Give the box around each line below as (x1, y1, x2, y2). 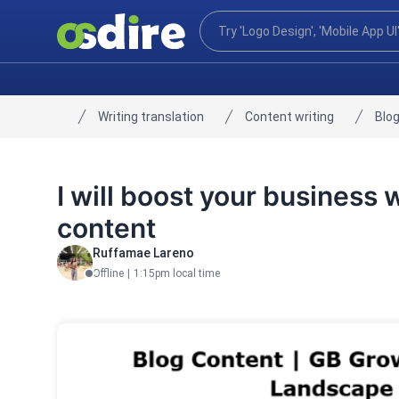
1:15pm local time (134, 267, 220, 280)
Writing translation (98, 110, 204, 124)
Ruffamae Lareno (93, 246, 194, 260)
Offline (93, 267, 124, 280)
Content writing (245, 110, 334, 124)
